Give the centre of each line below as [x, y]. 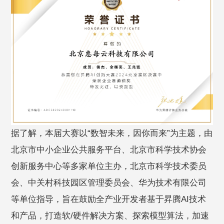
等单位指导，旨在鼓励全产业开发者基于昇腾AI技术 [109, 199]
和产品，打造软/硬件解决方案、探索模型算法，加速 [110, 215]
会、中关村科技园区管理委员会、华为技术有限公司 [109, 182]
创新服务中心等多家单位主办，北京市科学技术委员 [109, 166]
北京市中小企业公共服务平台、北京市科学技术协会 [109, 149]
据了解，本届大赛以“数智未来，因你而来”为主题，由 [112, 133]
